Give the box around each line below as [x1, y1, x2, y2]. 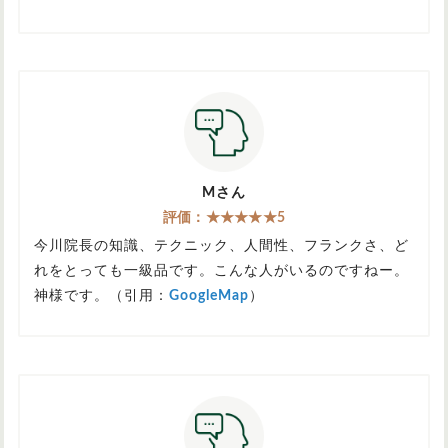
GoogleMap [169, 289, 249, 304]
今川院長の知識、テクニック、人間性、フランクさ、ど [34, 239, 409, 254]
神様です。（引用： [34, 289, 169, 304]
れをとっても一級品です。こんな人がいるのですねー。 [34, 264, 409, 279]
